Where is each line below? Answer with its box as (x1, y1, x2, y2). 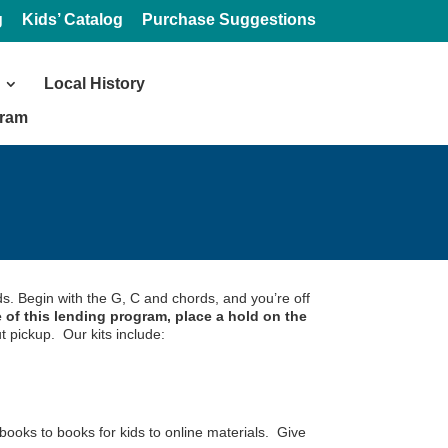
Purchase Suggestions (142, 11, 316, 28)
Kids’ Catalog (22, 11, 123, 28)
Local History (44, 75, 145, 92)
